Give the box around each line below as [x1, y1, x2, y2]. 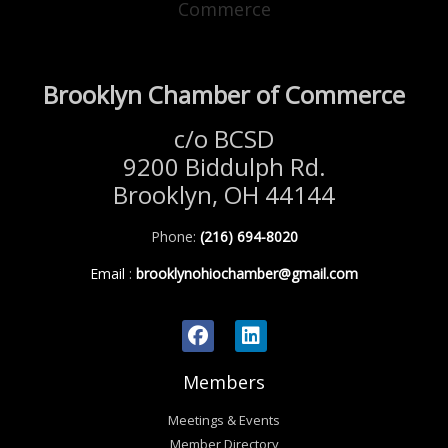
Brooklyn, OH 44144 [113, 177, 335, 211]
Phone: [150, 226, 200, 246]
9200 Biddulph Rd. [122, 149, 326, 183]
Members [183, 369, 265, 394]
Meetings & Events [168, 410, 280, 429]
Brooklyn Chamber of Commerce [43, 77, 405, 111]
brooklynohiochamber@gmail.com [132, 264, 358, 284]
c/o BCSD [174, 121, 274, 155]
